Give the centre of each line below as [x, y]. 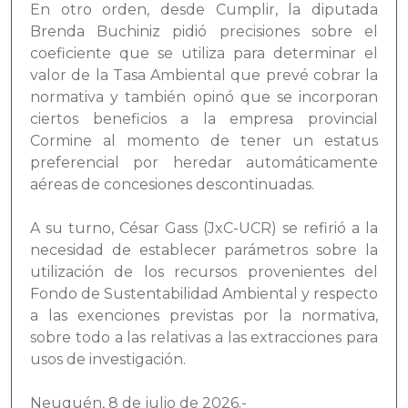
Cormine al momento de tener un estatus [204, 140]
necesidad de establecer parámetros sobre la [204, 250]
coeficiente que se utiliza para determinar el [204, 53]
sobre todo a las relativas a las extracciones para [204, 337]
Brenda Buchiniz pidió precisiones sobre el [204, 31]
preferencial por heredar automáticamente [204, 162]
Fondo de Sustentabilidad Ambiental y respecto [204, 293]
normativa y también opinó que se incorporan [204, 97]
